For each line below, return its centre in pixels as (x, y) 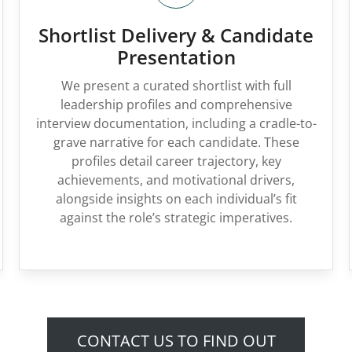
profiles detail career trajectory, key (176, 161)
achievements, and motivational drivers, (176, 180)
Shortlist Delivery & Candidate (176, 35)
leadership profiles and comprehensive (176, 104)
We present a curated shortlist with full (176, 86)
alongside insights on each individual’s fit (176, 199)
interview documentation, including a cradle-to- (176, 123)
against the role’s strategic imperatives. (176, 218)
